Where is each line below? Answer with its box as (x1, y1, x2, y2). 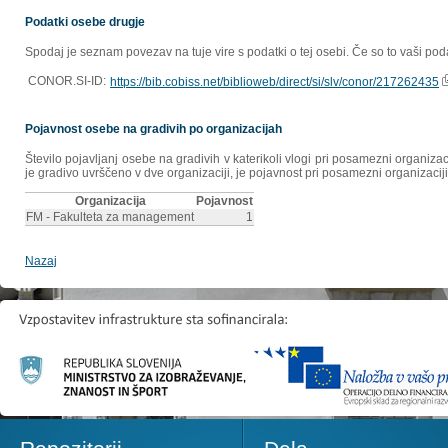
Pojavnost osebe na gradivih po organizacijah (25, 122, 282, 137)
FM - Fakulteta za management (26, 210, 194, 225)
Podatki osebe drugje (25, 15, 145, 30)
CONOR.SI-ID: (28, 74, 106, 89)
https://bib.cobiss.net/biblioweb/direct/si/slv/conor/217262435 (110, 75, 439, 90)
